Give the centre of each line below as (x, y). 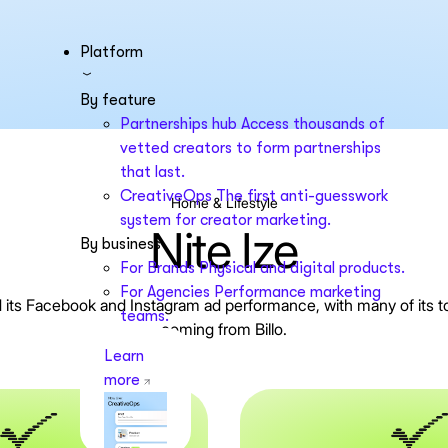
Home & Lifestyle (224, 202)
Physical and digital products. (301, 268)
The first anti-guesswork (302, 196)
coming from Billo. (224, 329)
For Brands (157, 268)
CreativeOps (165, 196)
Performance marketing (297, 292)
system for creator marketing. (225, 220)
